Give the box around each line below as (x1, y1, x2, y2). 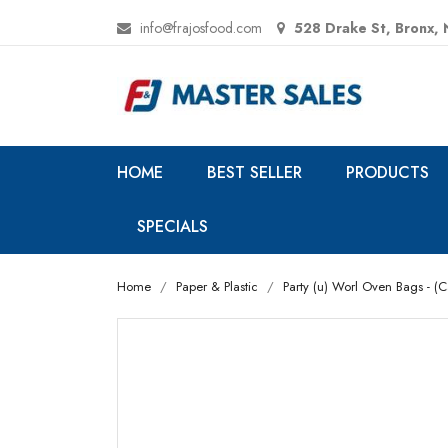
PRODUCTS (346, 161, 429, 184)
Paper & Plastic (176, 277, 258, 296)
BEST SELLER (207, 161, 302, 184)
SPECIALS (137, 215, 208, 238)
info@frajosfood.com (140, 17, 262, 38)
